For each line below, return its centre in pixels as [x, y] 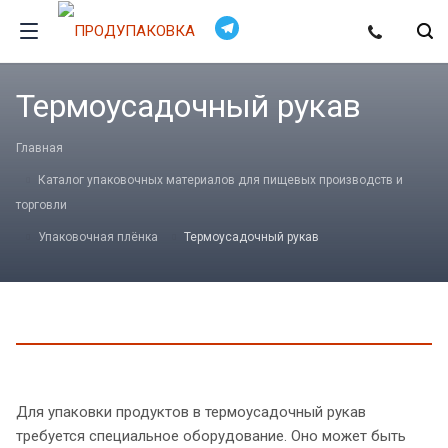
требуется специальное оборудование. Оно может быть [211, 435]
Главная [39, 148]
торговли [41, 204]
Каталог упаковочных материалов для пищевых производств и [220, 180]
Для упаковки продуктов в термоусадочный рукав [191, 411]
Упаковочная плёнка [98, 236]
